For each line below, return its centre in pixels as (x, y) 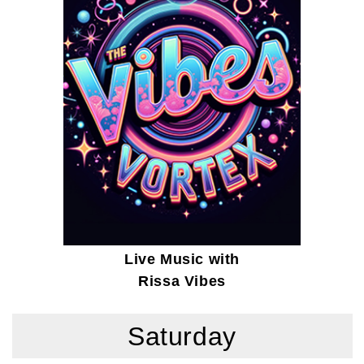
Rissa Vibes (182, 282)
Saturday (182, 336)
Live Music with (182, 260)
